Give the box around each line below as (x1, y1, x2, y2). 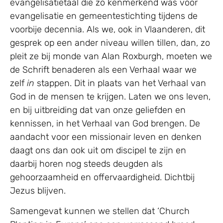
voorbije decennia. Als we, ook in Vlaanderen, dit (10, 23, 205, 35)
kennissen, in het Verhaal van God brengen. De (10, 117, 200, 129)
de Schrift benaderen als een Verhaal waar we (10, 64, 197, 75)
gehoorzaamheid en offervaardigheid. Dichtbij (10, 171, 195, 183)
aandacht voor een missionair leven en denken (10, 131, 202, 142)
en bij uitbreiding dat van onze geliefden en (10, 104, 186, 115)
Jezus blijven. (10, 185, 66, 196)
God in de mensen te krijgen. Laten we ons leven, (10, 91, 211, 102)
